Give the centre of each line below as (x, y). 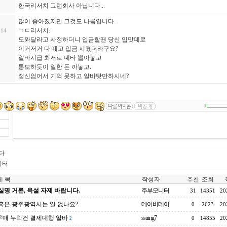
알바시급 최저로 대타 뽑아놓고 (60, 58)
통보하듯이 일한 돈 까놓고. (55, 67)
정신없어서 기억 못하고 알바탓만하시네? (73, 76)
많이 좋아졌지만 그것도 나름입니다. (67, 21)
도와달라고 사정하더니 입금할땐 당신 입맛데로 (82, 40)
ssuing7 (149, 218)
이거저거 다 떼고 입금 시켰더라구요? (68, 49)
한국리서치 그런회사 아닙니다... (62, 6)
